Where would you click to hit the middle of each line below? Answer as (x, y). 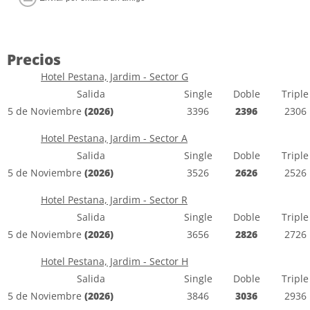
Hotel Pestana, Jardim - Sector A (114, 138)
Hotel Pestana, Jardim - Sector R (114, 200)
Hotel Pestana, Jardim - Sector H (115, 262)
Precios (34, 60)
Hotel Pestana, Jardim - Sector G (115, 77)
